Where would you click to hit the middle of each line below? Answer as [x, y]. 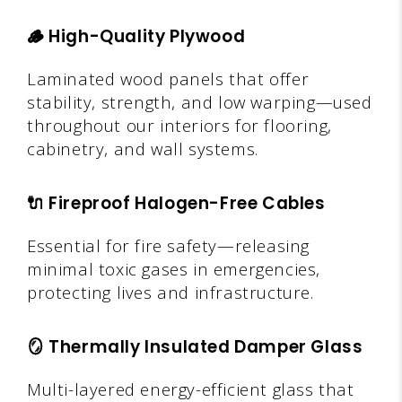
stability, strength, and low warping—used [200, 101]
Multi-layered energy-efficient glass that [191, 389]
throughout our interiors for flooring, [179, 125]
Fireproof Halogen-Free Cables [187, 203]
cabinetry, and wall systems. [143, 148]
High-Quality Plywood [147, 36]
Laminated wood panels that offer [168, 78]
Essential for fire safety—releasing [169, 245]
